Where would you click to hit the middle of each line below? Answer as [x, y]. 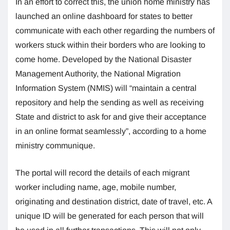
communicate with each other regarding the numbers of [115, 31]
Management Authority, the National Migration [98, 74]
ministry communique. [55, 146]
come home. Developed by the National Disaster [103, 60]
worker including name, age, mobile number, [96, 187]
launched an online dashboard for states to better [104, 16]
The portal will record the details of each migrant [102, 173]
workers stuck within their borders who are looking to [110, 45]
